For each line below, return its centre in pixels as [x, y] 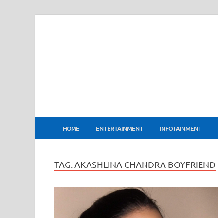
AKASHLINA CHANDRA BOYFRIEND [145, 164]
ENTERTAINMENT [119, 128]
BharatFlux [102, 116]
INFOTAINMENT [181, 128]
